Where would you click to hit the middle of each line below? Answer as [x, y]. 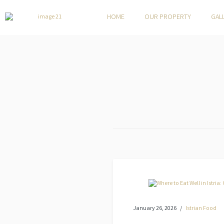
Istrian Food [201, 209]
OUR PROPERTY [168, 17]
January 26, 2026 [155, 209]
